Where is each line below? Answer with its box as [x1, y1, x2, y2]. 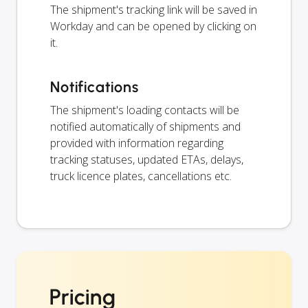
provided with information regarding [50, 135, 223, 151]
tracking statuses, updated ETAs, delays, [50, 152, 243, 168]
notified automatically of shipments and [50, 119, 241, 135]
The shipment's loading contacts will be [50, 102, 239, 118]
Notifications [50, 78, 139, 97]
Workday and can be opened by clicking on [50, 19, 256, 34]
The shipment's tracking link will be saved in [50, 2, 257, 18]
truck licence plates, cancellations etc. [50, 168, 232, 184]
